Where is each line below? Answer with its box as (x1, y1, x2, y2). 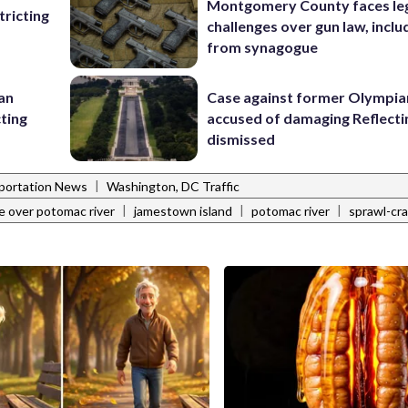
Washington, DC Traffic (107, 178, 240, 195)
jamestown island (134, 203, 232, 219)
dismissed (207, 130, 276, 148)
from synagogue (207, 37, 319, 56)
